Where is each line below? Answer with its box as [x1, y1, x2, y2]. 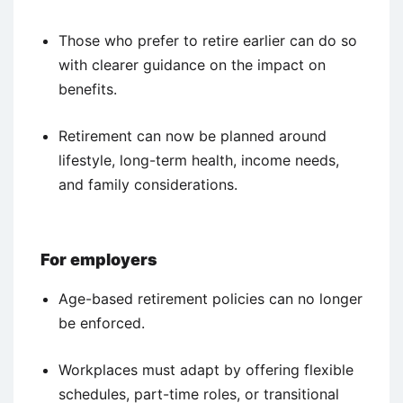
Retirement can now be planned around [58, 126, 327, 145]
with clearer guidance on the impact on [58, 55, 326, 74]
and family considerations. [58, 175, 237, 193]
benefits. [58, 79, 117, 98]
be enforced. [58, 313, 145, 332]
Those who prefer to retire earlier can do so [58, 31, 357, 49]
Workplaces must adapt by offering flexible [58, 360, 354, 379]
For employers [40, 249, 157, 269]
